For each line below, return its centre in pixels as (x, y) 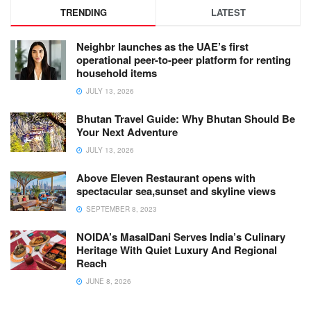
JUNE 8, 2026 (108, 281)
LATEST (228, 12)
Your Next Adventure (127, 132)
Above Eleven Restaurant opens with (166, 178)
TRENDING (83, 12)
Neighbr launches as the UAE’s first (162, 47)
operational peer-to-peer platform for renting (184, 60)
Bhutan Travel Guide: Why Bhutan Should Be (186, 119)
